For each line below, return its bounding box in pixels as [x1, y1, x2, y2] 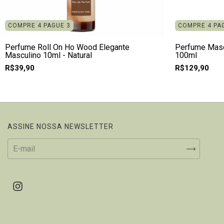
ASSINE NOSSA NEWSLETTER [7, 122, 113, 131]
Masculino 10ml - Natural [5, 50, 92, 60]
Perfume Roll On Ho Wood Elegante [5, 42, 129, 52]
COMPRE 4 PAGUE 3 [8, 22, 70, 29]
